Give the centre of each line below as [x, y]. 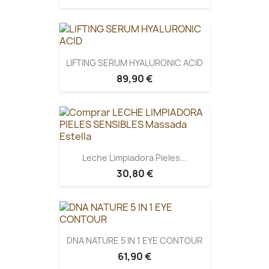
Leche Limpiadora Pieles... [134, 157]
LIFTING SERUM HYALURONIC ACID [134, 62]
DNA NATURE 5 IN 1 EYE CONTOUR [134, 241]
